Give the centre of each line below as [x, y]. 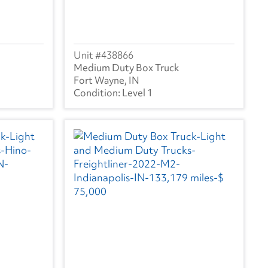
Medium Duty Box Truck [127, 67]
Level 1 [137, 92]
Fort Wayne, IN [106, 80]
